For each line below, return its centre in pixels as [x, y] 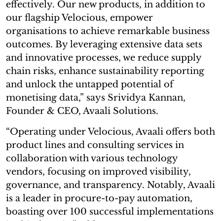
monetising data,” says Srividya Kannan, [96, 97]
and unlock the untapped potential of [90, 84]
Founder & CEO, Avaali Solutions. [82, 111]
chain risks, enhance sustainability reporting [105, 71]
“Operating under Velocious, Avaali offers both [110, 131]
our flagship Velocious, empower [79, 18]
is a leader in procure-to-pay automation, [99, 198]
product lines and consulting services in [95, 145]
